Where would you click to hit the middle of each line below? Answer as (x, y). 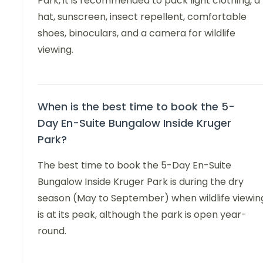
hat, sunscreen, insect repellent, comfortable (142, 17)
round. (52, 231)
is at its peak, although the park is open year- (142, 215)
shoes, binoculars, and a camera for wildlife (136, 33)
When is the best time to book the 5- (136, 107)
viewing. (55, 50)
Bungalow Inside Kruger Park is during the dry (141, 182)
